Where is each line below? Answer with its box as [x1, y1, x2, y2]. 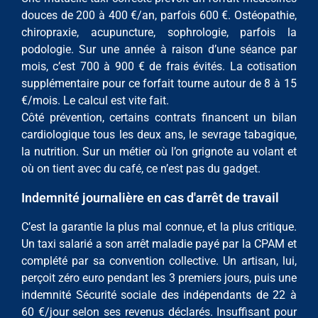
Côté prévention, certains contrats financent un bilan [21, 111, 297, 125]
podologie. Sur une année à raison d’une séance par [21, 43, 297, 57]
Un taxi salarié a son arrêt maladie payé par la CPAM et [21, 237, 297, 251]
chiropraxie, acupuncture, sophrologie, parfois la [21, 26, 297, 40]
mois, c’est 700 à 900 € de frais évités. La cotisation [21, 60, 297, 74]
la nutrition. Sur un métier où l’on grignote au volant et [21, 145, 297, 159]
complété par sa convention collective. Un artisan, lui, [21, 254, 297, 268]
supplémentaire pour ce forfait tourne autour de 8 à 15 [21, 77, 297, 91]
